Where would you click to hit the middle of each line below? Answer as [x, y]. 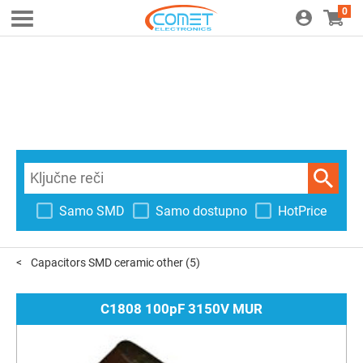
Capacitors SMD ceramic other [107, 263]
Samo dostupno [201, 211]
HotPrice [302, 211]
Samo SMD [92, 211]
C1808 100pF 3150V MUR [181, 309]
